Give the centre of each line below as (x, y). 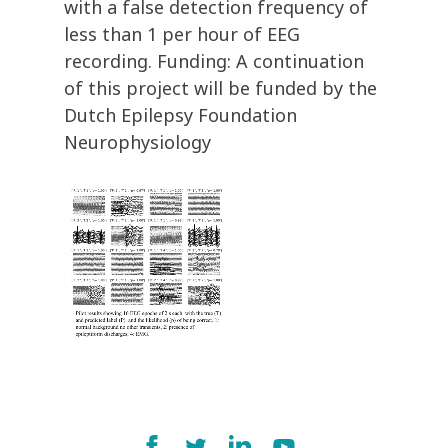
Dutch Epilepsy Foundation (180, 115)
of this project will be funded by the (220, 88)
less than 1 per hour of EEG (182, 34)
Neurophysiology (137, 142)
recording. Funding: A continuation (214, 61)
